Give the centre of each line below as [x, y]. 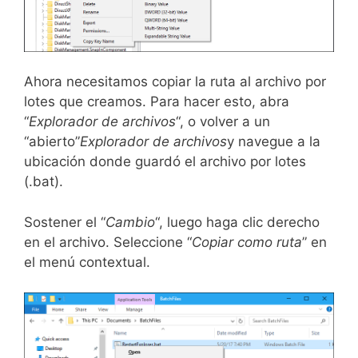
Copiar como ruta [247, 242]
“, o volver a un [223, 122]
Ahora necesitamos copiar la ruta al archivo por [175, 82]
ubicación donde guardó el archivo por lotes [165, 162]
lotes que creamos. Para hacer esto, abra [157, 102]
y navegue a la [274, 142]
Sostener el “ [65, 222]
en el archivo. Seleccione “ [108, 242]
